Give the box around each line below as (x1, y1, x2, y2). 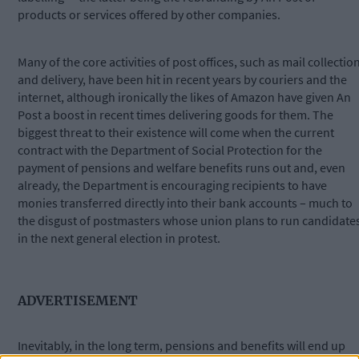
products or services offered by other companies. (18, 6, 280, 23)
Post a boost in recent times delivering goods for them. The (18, 107, 333, 123)
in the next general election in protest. (18, 230, 220, 247)
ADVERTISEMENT (18, 292, 138, 309)
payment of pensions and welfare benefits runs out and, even (18, 159, 345, 176)
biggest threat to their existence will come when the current (18, 124, 334, 141)
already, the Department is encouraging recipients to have (18, 177, 327, 194)
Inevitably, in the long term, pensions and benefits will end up (18, 337, 345, 354)
